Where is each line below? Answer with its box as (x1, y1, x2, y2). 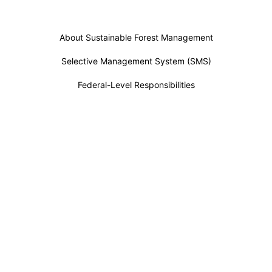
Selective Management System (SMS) (61, 56, 211, 67)
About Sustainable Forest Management (59, 32, 213, 43)
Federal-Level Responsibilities (77, 80, 195, 90)
